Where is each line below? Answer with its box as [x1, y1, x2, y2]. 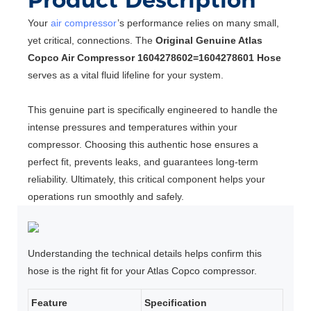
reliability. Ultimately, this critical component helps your [28, 174, 265, 185]
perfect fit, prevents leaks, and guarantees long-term [28, 156, 258, 168]
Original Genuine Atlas [155, 35, 262, 47]
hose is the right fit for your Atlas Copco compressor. [28, 264, 257, 276]
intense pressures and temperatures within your [28, 121, 237, 133]
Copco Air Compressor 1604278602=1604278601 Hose [28, 52, 281, 64]
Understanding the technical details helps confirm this [28, 247, 262, 259]
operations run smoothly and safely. [28, 191, 184, 203]
